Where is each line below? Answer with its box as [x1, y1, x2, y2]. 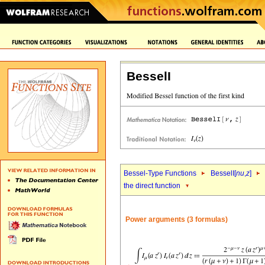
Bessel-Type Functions [124, 169, 196, 177]
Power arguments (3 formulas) [125, 215, 228, 224]
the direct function [124, 182, 180, 190]
